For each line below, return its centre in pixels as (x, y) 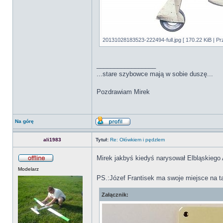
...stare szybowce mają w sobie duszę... (155, 74)
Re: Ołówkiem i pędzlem (137, 140)
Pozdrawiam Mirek (123, 92)
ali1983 (52, 140)
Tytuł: (102, 140)
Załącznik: (115, 195)
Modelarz (28, 169)
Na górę (24, 121)
